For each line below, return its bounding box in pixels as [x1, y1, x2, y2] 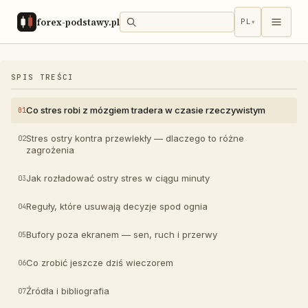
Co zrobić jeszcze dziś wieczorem [26, 257, 173, 268]
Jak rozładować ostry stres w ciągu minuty [26, 173, 210, 184]
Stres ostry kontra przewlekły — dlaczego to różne [26, 133, 244, 144]
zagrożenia [26, 144, 74, 155]
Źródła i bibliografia [26, 285, 109, 296]
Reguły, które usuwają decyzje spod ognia [26, 201, 208, 212]
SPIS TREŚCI [11, 72, 74, 82]
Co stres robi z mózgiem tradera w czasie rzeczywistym [26, 104, 265, 115]
